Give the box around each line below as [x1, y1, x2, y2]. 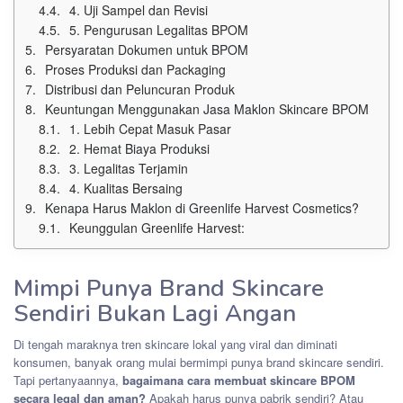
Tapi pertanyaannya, [13, 371, 122, 389]
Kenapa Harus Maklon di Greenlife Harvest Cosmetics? [45, 198, 359, 217]
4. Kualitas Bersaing [69, 178, 183, 197]
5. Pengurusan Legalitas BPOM [69, 20, 248, 39]
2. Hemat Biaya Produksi [69, 139, 210, 157]
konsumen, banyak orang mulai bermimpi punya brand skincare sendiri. [13, 353, 384, 371]
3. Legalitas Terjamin [69, 158, 188, 177]
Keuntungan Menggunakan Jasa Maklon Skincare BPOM [45, 99, 369, 118]
